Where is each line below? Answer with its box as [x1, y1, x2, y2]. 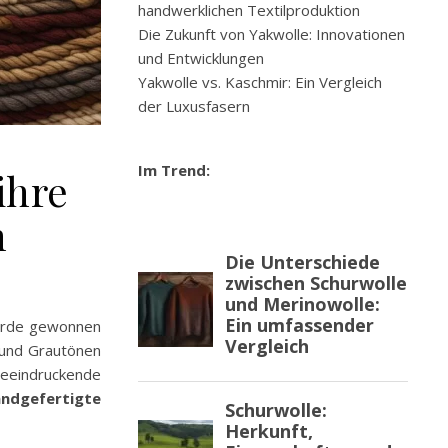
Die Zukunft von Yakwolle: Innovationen [138, 24, 405, 44]
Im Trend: [138, 160, 210, 180]
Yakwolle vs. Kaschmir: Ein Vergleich [138, 72, 382, 92]
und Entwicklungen [138, 48, 264, 68]
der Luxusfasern [138, 96, 250, 116]
